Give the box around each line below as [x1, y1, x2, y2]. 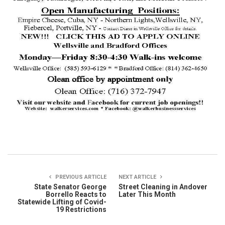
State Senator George [34, 182, 106, 191]
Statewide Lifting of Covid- [18, 197, 106, 206]
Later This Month [119, 190, 176, 198]
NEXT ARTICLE [119, 173, 158, 180]
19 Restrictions [56, 205, 106, 213]
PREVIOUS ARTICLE [54, 173, 106, 180]
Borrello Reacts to [46, 190, 106, 198]
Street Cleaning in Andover [119, 182, 207, 191]
